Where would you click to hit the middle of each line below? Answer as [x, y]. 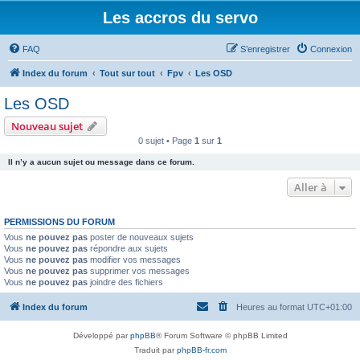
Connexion [331, 49]
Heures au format [272, 307]
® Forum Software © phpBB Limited [221, 335]
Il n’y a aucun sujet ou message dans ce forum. [101, 162]
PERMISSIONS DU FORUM [59, 222]
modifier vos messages [134, 260]
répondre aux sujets [128, 248]
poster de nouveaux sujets [141, 237]
